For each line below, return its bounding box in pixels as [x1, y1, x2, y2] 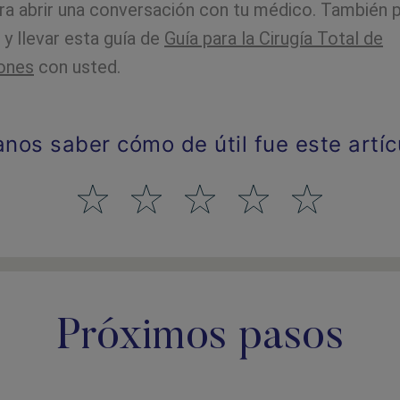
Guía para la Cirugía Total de [164, 28, 383, 49]
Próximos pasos [55, 317, 345, 360]
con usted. [34, 56, 121, 78]
